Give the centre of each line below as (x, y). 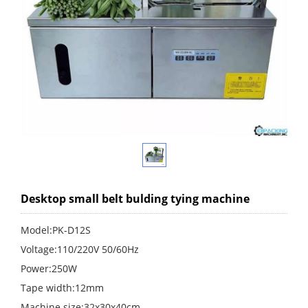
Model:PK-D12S (56, 230)
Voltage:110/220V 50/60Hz (80, 249)
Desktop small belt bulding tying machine (135, 199)
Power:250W (49, 268)
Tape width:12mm (62, 288)
